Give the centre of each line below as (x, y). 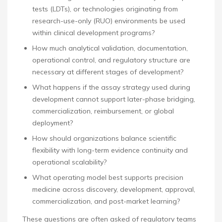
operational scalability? (69, 162)
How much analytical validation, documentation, (110, 48)
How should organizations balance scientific (104, 139)
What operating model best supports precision (108, 178)
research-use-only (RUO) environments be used (109, 21)
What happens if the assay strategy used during (111, 87)
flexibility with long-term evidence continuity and (110, 150)
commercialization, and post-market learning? (106, 201)
